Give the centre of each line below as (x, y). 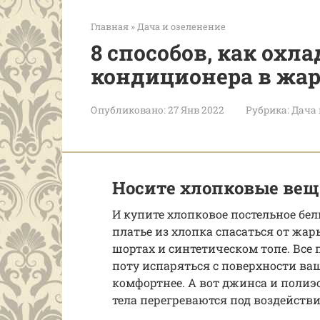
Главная (110, 26)
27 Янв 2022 (196, 110)
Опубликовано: (128, 110)
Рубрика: (267, 110)
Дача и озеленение (181, 26)
